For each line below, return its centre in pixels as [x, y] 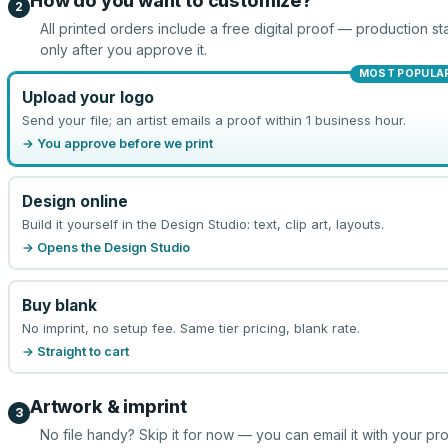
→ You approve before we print [117, 143]
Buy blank [59, 305]
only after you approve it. [123, 49]
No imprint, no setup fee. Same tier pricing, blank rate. [190, 327]
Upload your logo [87, 97]
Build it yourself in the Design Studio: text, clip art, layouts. [202, 223]
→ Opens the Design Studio [105, 247]
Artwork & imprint [108, 406]
